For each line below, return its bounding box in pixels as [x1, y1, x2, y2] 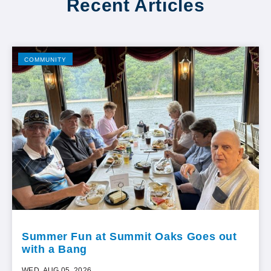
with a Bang [22, 243, 88, 255]
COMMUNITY [24, 56, 67, 63]
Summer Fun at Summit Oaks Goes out [22, 230, 237, 243]
